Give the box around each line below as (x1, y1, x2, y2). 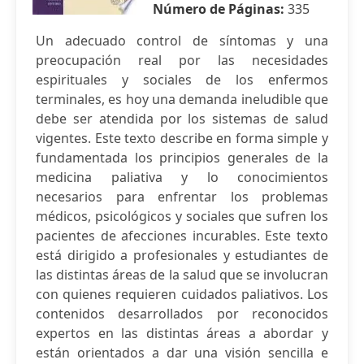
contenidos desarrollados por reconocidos (36, 305, 328, 323)
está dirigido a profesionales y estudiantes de (36, 246, 328, 264)
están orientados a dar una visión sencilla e (36, 344, 328, 362)
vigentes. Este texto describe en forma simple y (36, 129, 328, 147)
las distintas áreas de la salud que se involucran (36, 266, 328, 284)
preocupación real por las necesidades (36, 51, 328, 69)
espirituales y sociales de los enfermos (36, 71, 328, 89)
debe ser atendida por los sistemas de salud (36, 110, 328, 128)
